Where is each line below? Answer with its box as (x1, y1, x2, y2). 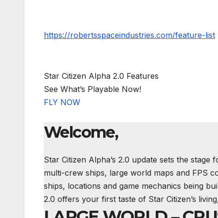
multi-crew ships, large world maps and (44, 167, 192, 178)
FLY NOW (44, 97, 80, 108)
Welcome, (44, 123, 118, 142)
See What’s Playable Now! (44, 84, 141, 94)
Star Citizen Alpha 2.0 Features (44, 71, 159, 81)
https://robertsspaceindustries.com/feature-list (44, 30, 215, 40)
